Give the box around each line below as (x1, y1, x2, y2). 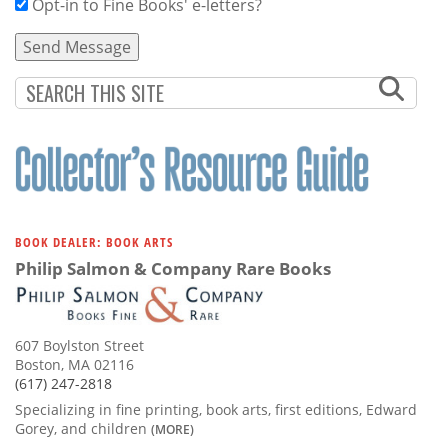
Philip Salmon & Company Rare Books (15, 256, 331, 280)
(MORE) (151, 420, 194, 437)
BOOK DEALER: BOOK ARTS (15, 232, 173, 251)
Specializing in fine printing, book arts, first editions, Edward (15, 399, 417, 419)
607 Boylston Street (15, 335, 144, 355)
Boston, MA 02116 (15, 354, 134, 374)
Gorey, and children (15, 418, 151, 438)
